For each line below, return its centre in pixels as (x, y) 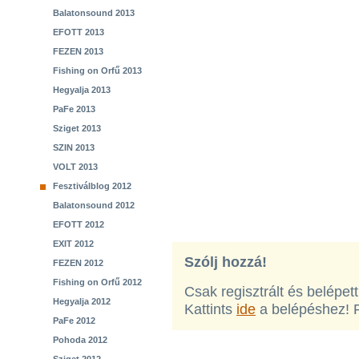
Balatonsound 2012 (94, 205)
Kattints (210, 309)
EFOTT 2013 (79, 32)
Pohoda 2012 (80, 340)
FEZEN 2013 (78, 51)
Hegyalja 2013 (82, 90)
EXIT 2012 (73, 244)
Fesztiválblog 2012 (92, 186)
